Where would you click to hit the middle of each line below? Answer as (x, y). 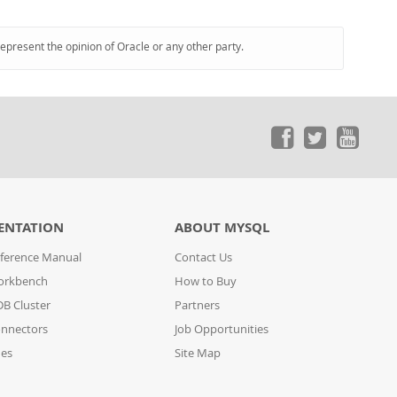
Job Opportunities (222, 329)
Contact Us (204, 257)
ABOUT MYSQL (222, 227)
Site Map (198, 353)
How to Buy (206, 281)
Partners (198, 305)
